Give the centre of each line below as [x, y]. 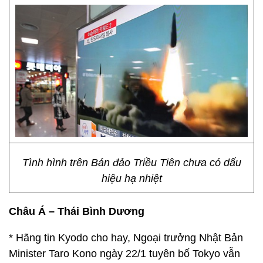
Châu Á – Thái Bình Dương [77, 211]
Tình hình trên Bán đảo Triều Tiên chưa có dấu [131, 163]
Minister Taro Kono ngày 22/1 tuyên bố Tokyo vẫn [124, 254]
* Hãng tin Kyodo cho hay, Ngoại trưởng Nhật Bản [126, 238]
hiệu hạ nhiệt [131, 178]
